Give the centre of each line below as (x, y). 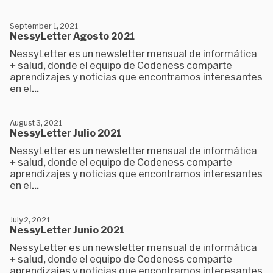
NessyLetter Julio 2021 (66, 133)
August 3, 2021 (36, 122)
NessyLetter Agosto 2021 (72, 36)
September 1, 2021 (44, 26)
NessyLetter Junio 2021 (67, 229)
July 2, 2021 (30, 219)
